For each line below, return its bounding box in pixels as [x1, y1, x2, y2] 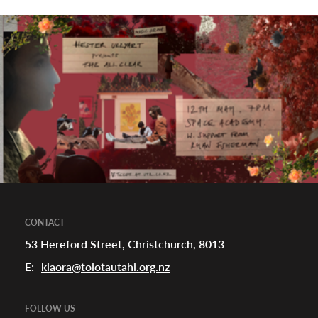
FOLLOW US [25, 303, 75, 314]
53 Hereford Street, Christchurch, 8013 [25, 237, 224, 251]
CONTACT [25, 217, 65, 229]
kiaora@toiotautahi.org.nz [41, 260, 170, 274]
